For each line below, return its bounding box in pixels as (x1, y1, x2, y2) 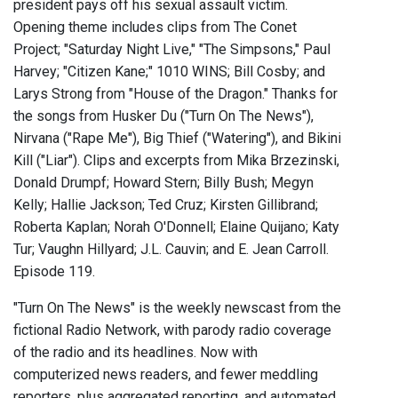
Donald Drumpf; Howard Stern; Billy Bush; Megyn (13, 174, 314, 192)
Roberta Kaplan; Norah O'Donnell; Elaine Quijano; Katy (13, 219, 339, 236)
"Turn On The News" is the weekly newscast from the (13, 299, 341, 317)
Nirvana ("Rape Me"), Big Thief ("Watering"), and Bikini (13, 130, 341, 147)
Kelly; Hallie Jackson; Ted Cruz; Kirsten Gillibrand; (13, 196, 318, 214)
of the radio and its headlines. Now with (13, 344, 258, 362)
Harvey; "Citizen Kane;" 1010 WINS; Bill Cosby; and (13, 63, 325, 81)
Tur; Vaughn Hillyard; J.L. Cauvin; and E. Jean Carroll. (13, 241, 329, 259)
